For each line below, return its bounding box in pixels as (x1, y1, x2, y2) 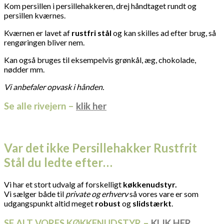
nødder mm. (4, 64, 44, 74)
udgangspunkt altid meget (4, 198, 95, 208)
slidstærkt (132, 198, 171, 208)
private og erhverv (65, 188, 128, 198)
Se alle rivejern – (4, 100, 76, 112)
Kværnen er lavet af (4, 27, 71, 37)
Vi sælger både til (4, 188, 65, 198)
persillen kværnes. (4, 10, 65, 20)
